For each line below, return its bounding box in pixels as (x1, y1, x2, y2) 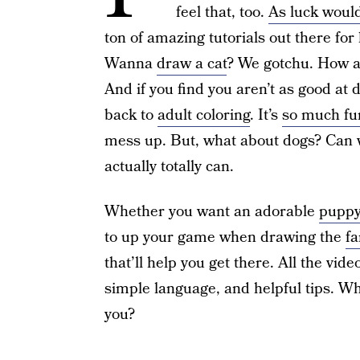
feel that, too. (175, 2, 268, 23)
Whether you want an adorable (104, 201, 319, 223)
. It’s (249, 104, 282, 126)
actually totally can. (104, 156, 234, 178)
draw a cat (156, 53, 227, 75)
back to (104, 104, 157, 126)
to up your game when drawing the (104, 227, 346, 248)
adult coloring (157, 104, 250, 126)
